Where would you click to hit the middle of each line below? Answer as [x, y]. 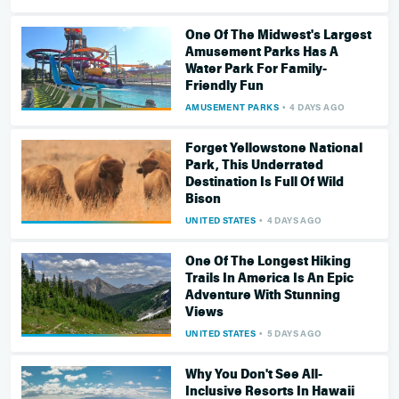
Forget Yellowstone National [274, 147]
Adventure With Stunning [263, 294]
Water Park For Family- [256, 68]
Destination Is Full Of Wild [265, 181]
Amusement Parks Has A [262, 51]
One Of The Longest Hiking [268, 261]
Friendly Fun [224, 85]
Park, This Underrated [254, 164]
